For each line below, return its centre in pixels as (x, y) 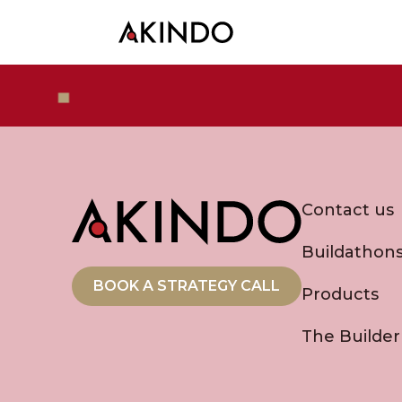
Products (340, 295)
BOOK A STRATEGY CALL (187, 286)
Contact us (348, 210)
